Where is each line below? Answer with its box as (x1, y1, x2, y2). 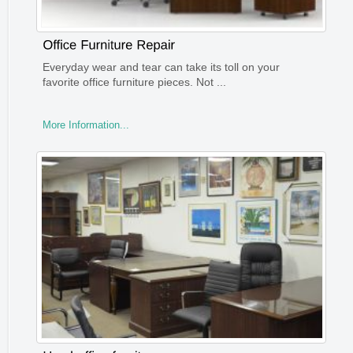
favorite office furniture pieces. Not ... (42, 75, 226, 88)
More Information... (42, 118, 129, 131)
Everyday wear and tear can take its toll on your (42, 60, 280, 73)
